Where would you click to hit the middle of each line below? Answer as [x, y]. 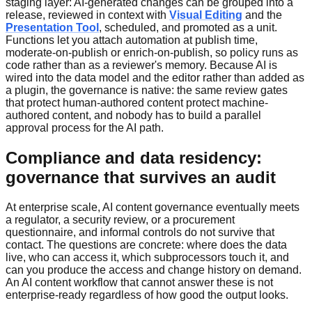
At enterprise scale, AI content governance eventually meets [153, 207]
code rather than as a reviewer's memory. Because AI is [141, 65]
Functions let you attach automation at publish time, [132, 40]
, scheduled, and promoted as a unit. [188, 27]
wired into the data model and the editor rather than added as [155, 77]
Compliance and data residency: [134, 157]
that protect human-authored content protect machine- [137, 102]
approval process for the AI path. [85, 127]
